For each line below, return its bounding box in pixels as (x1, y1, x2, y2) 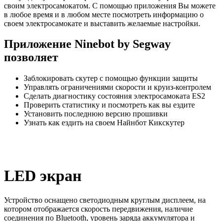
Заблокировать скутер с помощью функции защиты (24, 74, 198, 83)
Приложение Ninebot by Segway (4, 37, 171, 51)
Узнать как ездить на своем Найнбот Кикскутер (24, 118, 186, 127)
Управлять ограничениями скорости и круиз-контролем (24, 83, 211, 92)
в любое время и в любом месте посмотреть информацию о (4, 10, 204, 19)
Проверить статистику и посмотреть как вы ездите (24, 101, 195, 110)
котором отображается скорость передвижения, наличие (4, 204, 193, 213)
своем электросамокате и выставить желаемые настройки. (4, 19, 200, 28)
